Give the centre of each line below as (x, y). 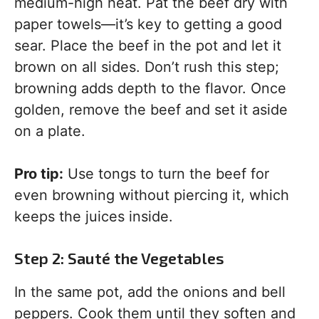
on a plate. (50, 131)
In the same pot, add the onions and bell (150, 292)
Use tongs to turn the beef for (166, 174)
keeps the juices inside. (94, 216)
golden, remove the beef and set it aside (151, 110)
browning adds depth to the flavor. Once (150, 88)
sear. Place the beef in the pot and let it (148, 46)
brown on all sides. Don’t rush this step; (147, 67)
